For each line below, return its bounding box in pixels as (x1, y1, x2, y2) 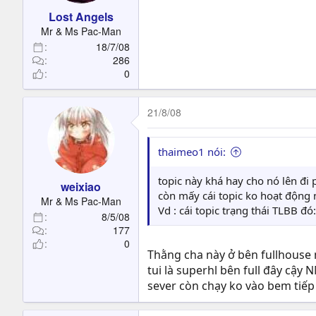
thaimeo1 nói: (158, 145, 226, 159)
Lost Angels (48, 8, 114, 25)
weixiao (61, 178, 101, 195)
